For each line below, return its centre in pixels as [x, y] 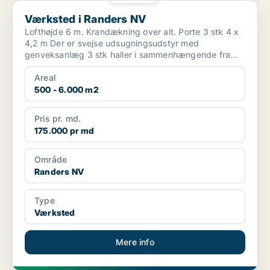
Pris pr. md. [58, 119]
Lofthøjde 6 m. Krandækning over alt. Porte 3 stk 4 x [102, 32]
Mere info [135, 242]
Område [51, 160]
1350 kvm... [49, 66]
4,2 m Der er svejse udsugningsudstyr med [38, 43]
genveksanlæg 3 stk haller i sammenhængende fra [56, 55]
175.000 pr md [64, 131]
